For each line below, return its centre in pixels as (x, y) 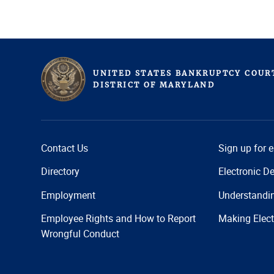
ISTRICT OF (130, 85)
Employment (68, 195)
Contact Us (65, 148)
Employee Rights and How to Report (119, 218)
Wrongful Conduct (80, 233)
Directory (61, 172)
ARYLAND (192, 85)
